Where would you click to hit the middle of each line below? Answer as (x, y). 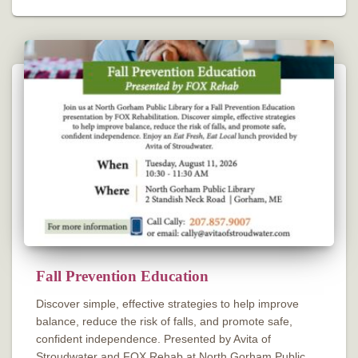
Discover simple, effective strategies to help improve (167, 304)
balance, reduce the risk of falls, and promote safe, (164, 322)
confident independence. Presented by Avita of (153, 339)
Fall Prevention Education (122, 276)
